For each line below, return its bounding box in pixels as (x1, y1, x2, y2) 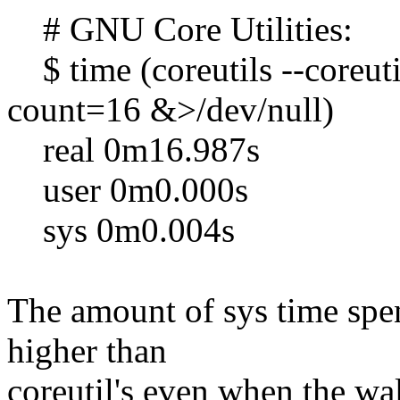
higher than (7, 330, 167, 370)
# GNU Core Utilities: (7, 9, 353, 48)
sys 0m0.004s (7, 210, 235, 249)
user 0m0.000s (7, 170, 248, 209)
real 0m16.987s (7, 129, 260, 169)
